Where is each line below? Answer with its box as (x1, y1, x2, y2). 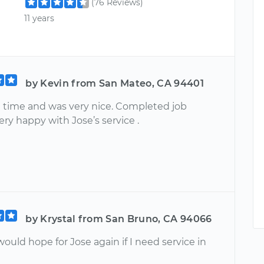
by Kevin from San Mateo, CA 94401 (25, 77, 204, 89)
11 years (24, 12, 55, 24)
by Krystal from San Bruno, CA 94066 (25, 213, 212, 225)
